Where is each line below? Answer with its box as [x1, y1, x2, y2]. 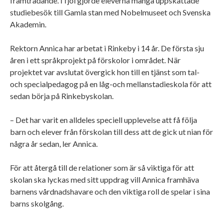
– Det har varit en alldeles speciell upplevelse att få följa [10, 114, 197, 124]
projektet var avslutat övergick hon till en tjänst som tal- [10, 67, 200, 77]
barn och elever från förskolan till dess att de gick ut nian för [10, 126, 213, 136]
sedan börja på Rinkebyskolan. [10, 91, 115, 101]
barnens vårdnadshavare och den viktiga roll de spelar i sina [10, 186, 210, 196]
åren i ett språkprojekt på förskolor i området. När [10, 55, 181, 65]
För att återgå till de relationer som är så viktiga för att [10, 162, 194, 172]
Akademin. [10, 19, 48, 29]
